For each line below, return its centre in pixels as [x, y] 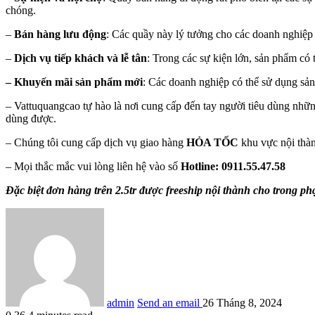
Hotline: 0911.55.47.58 [233, 167]
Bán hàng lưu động [60, 34]
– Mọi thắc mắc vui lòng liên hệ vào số [93, 167]
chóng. [21, 11]
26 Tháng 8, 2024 [242, 303]
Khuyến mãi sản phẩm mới [78, 82]
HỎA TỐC [212, 143]
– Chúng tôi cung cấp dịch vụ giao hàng [96, 143]
